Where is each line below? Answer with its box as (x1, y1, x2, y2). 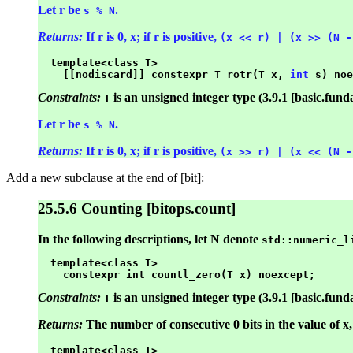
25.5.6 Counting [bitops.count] (38, 200, 236, 217)
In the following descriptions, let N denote (38, 232, 262, 246)
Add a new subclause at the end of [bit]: (6, 171, 204, 185)
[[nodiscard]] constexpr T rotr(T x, (38, 69, 290, 81)
